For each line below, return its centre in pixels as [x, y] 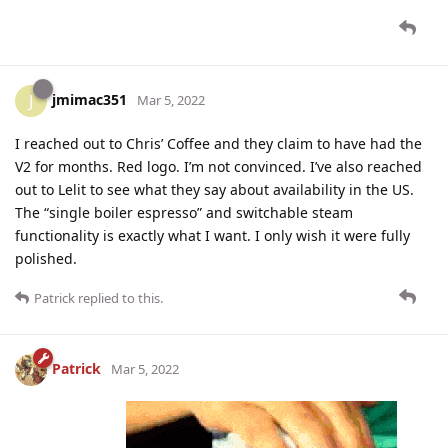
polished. [46, 258]
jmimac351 [89, 99]
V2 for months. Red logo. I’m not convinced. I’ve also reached [218, 166]
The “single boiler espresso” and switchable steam [184, 212]
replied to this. [119, 297]
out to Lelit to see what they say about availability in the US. [214, 189]
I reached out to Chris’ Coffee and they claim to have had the [218, 143]
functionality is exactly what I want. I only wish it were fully [212, 235]
